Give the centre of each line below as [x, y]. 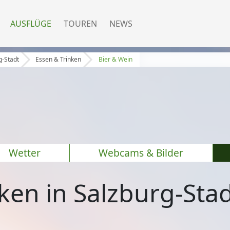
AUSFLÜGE [31, 24]
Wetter [24, 152]
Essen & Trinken [59, 60]
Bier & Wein [116, 60]
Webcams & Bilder [141, 152]
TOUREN [80, 24]
